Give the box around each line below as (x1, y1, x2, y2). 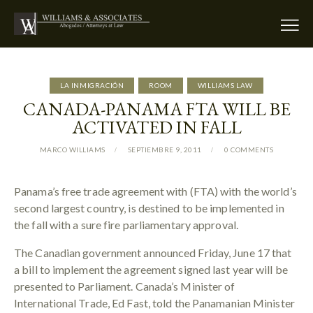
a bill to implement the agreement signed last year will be (14, 263, 288, 277)
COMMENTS (231, 145, 274, 154)
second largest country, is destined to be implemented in (14, 201, 284, 215)
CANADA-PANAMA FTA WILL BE (22, 97, 291, 122)
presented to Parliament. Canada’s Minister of (14, 279, 235, 293)
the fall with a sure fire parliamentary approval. (14, 218, 238, 232)
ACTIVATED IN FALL (71, 115, 242, 140)
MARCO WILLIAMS (39, 145, 105, 154)
